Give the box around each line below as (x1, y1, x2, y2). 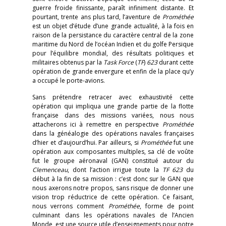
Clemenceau (32, 165, 68, 174)
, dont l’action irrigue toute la (68, 165, 162, 174)
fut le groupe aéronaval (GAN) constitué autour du (32, 156, 194, 165)
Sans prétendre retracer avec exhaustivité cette (32, 93, 194, 101)
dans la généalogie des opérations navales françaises (32, 129, 194, 138)
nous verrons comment (32, 202, 108, 210)
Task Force (103, 58, 134, 67)
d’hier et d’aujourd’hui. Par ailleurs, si (32, 138, 141, 147)
